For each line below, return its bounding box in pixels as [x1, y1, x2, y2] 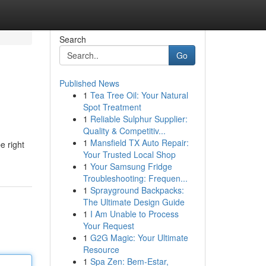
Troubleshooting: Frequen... [83, 172, 188, 184]
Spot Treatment [83, 101, 141, 113]
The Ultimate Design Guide [83, 196, 185, 208]
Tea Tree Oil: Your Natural [90, 89, 188, 101]
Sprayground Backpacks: [90, 184, 184, 196]
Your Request [83, 220, 134, 232]
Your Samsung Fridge [90, 160, 172, 172]
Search [59, 33, 86, 45]
